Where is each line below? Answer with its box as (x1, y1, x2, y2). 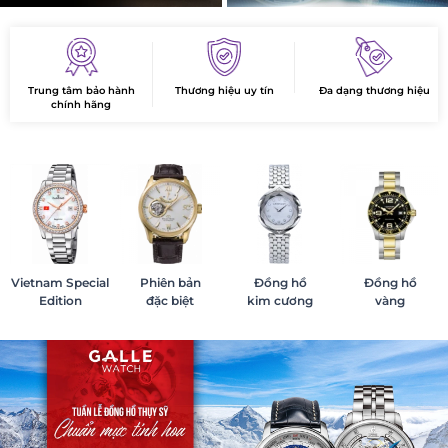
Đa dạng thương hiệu (318, 83, 430, 97)
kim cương (247, 292, 313, 308)
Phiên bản (139, 274, 201, 290)
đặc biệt (146, 292, 194, 308)
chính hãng (51, 97, 112, 111)
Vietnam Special (11, 274, 109, 290)
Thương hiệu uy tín (174, 83, 274, 97)
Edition (38, 292, 82, 308)
